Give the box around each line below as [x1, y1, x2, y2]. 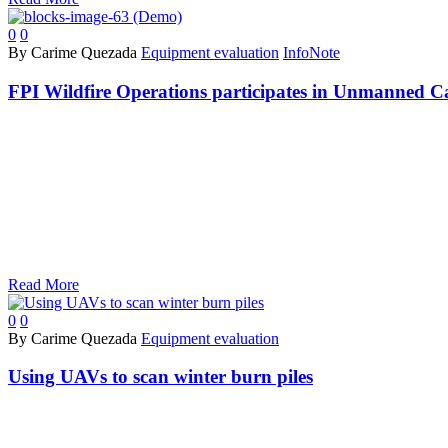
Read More [8, 275, 79, 293]
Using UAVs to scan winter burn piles [8, 366, 313, 388]
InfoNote [283, 44, 340, 62]
